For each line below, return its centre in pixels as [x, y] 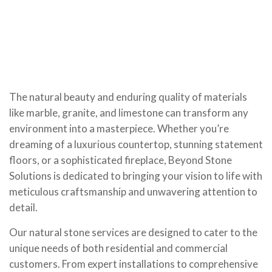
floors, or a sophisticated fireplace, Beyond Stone [121, 160]
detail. [23, 208]
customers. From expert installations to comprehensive [134, 263]
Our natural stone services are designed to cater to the [133, 232]
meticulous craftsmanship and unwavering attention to [133, 192]
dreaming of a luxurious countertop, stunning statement [136, 144]
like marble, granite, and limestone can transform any [129, 113]
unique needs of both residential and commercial [118, 248]
